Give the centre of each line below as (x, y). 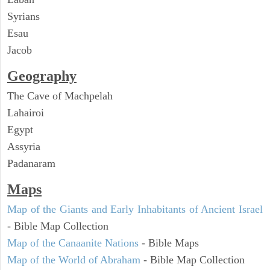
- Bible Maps (169, 243)
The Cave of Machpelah (60, 96)
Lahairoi (26, 113)
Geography (42, 76)
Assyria (24, 147)
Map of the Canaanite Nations (73, 243)
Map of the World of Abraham (74, 260)
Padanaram (31, 164)
